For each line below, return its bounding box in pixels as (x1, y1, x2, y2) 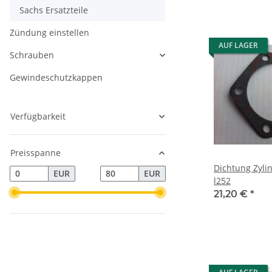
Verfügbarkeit (10, 110, 66, 123)
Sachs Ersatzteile (19, 4, 88, 16)
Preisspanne (10, 147, 61, 159)
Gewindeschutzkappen (10, 72, 103, 84)
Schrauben (10, 49, 54, 61)
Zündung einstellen (10, 27, 89, 39)
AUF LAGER (219, 40, 258, 51)
